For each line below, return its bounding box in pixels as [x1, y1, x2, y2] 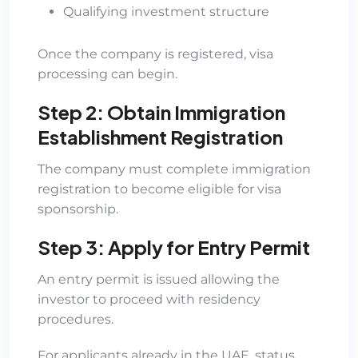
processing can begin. [38, 66, 177, 82]
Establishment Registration [38, 124, 283, 149]
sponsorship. [38, 201, 118, 217]
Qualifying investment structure [63, 3, 269, 19]
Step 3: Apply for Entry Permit [38, 234, 310, 259]
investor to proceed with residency [38, 291, 261, 307]
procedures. [38, 311, 113, 327]
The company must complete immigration [38, 161, 311, 177]
